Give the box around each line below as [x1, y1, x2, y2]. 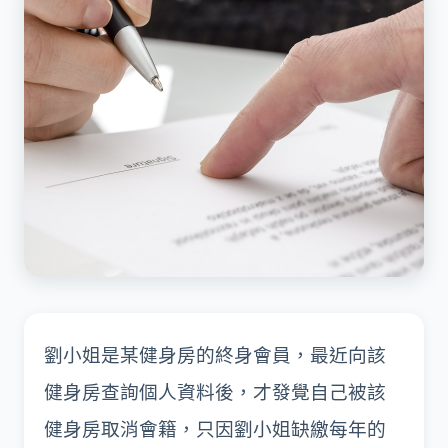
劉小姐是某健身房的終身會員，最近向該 [44, 345, 386, 366]
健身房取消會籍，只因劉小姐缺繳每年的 [44, 419, 386, 440]
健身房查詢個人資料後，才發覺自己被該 [44, 382, 386, 403]
